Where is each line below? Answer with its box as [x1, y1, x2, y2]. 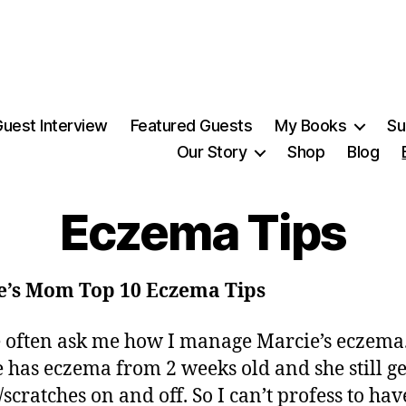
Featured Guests [130, 116, 253, 135]
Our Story [176, 142, 247, 161]
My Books [275, 116, 347, 135]
